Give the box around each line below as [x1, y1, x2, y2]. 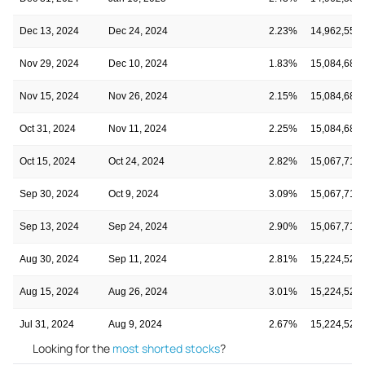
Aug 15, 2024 [20, 285, 79, 297]
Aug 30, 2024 [20, 253, 79, 265]
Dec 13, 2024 [20, 24, 79, 37]
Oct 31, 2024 [20, 122, 76, 134]
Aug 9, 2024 [108, 318, 162, 330]
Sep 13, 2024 [20, 220, 79, 232]
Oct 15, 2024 [20, 155, 76, 167]
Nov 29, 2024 [20, 57, 79, 69]
